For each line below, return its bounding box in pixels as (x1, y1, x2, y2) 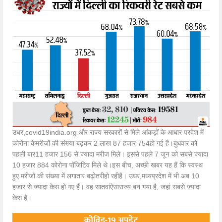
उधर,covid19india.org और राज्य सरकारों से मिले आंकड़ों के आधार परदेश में (12, 128, 204, 137)
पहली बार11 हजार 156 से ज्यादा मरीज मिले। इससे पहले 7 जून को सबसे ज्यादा (12, 150, 209, 159)
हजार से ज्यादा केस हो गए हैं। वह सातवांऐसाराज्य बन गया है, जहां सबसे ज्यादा (12, 183, 201, 191)
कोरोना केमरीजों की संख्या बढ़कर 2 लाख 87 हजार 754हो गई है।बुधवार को (12, 139, 198, 148)
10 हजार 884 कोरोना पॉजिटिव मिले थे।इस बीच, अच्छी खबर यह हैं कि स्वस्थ (12, 161, 203, 169)
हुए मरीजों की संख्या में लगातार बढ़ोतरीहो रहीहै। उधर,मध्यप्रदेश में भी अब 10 (12, 172, 200, 180)
